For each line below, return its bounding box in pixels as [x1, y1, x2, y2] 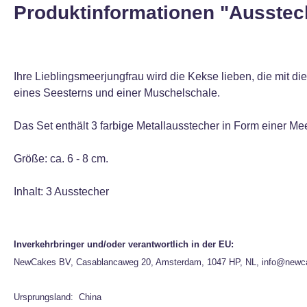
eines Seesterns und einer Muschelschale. [14, 87, 220, 99]
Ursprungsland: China [14, 292, 101, 302]
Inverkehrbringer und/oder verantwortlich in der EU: [14, 239, 234, 249]
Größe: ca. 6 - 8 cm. [14, 153, 108, 164]
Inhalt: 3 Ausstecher [14, 186, 109, 197]
